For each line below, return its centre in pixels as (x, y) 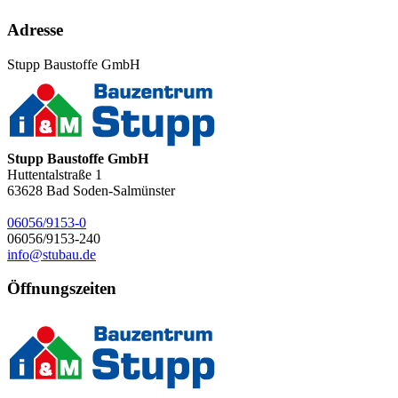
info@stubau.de (52, 254)
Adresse (35, 29)
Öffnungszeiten (62, 289)
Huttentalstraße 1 (55, 174)
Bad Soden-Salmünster (111, 190)
